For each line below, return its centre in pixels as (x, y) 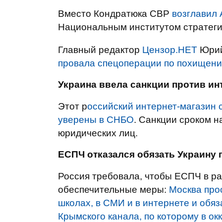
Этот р (73, 106)
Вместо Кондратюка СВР (115, 14)
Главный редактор (100, 50)
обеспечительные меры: (113, 190)
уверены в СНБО (96, 120)
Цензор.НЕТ (170, 50)
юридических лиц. (98, 133)
